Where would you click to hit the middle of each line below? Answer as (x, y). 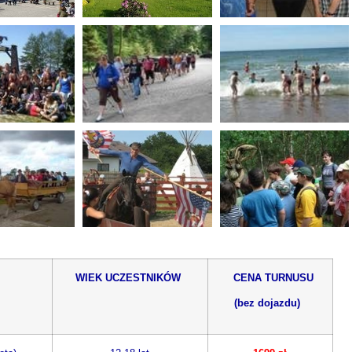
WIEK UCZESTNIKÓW (130, 278)
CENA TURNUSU (271, 278)
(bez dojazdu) (268, 304)
